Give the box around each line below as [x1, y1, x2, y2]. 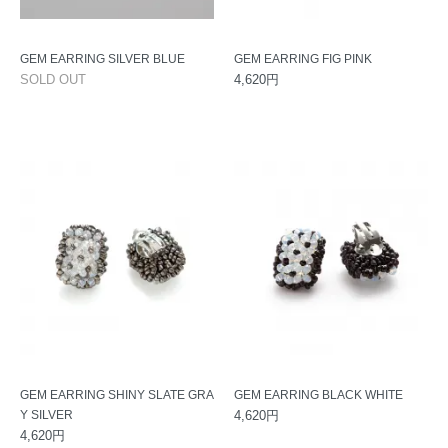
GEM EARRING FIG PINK [234, 52, 372, 66]
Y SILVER [20, 408, 73, 422]
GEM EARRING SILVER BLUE [20, 52, 185, 66]
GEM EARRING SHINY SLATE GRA [20, 388, 214, 402]
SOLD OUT [20, 72, 86, 87]
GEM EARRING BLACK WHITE [234, 388, 403, 402]
